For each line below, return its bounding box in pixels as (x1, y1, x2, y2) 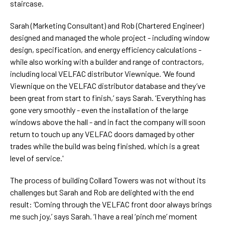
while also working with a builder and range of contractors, (10, 57, 204, 67)
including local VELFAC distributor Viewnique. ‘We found (10, 69, 195, 79)
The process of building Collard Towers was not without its (10, 175, 206, 185)
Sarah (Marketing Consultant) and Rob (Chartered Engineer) (10, 21, 204, 31)
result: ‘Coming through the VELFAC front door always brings (10, 199, 212, 209)
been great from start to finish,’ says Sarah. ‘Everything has (10, 93, 206, 103)
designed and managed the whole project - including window (10, 33, 210, 43)
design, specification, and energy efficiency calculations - (10, 45, 201, 55)
